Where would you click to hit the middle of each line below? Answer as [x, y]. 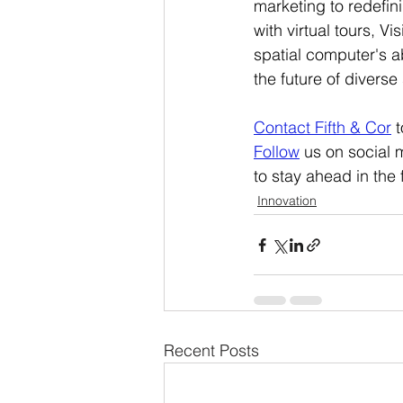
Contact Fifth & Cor [322, 127]
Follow [277, 152]
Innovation [287, 201]
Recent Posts [211, 350]
